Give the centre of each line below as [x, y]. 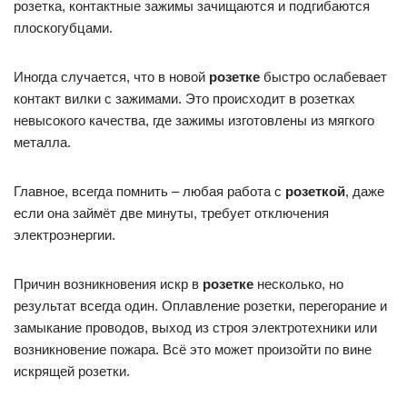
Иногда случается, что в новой [111, 77]
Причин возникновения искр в [108, 284]
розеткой [315, 191]
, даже [365, 191]
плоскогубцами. [63, 28]
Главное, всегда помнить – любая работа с [149, 191]
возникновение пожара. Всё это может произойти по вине [193, 349]
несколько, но [298, 284]
